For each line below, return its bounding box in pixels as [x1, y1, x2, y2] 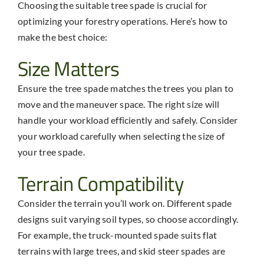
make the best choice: [17, 31, 108, 43]
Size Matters [17, 53, 120, 84]
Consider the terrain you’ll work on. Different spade [17, 197, 232, 209]
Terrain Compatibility [17, 168, 184, 199]
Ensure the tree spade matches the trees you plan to [17, 82, 234, 94]
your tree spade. [17, 146, 85, 158]
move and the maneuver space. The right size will [17, 98, 220, 110]
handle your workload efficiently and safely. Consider [17, 114, 238, 126]
